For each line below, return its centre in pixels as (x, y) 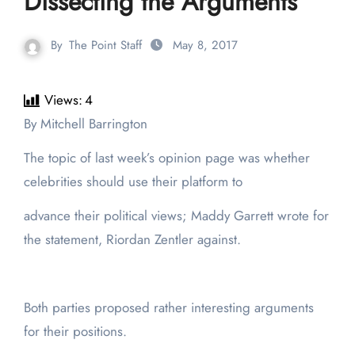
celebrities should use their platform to (133, 182)
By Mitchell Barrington (89, 124)
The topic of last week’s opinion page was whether (166, 158)
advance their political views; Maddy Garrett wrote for (176, 216)
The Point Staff (105, 46)
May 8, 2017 (205, 46)
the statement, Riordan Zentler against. (132, 240)
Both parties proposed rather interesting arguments (168, 308)
